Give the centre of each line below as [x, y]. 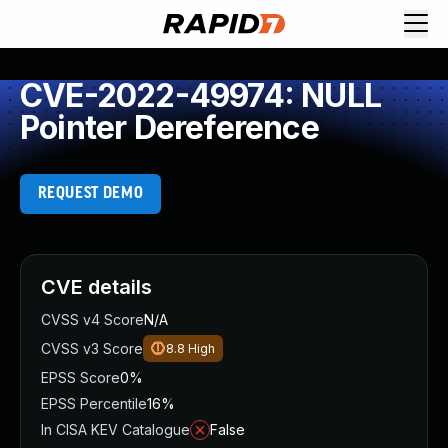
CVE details [96, 287]
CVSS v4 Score [92, 319]
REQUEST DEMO [90, 193]
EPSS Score [80, 377]
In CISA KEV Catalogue [115, 429]
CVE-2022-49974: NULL [201, 95]
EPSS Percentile [94, 403]
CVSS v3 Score [92, 348]
